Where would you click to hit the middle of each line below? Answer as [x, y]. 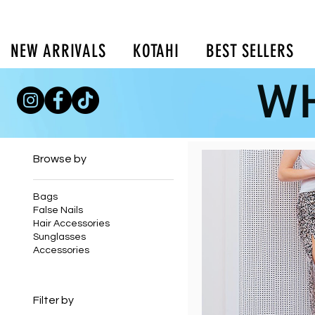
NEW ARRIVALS [58, 51]
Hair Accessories [71, 223]
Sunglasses [59, 237]
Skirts [93, 113]
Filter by [53, 300]
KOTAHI [156, 51]
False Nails [58, 210]
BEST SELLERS [250, 51]
